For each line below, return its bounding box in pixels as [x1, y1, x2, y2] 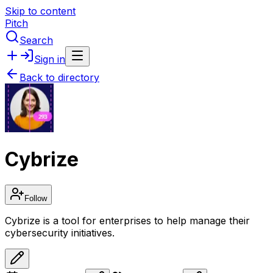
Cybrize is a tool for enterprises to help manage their [5, 214, 250, 227]
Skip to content [5, 5, 76, 17]
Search [19, 34, 53, 46]
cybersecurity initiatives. [5, 226, 115, 239]
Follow [24, 193, 47, 203]
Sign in [34, 53, 65, 65]
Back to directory [19, 71, 99, 83]
